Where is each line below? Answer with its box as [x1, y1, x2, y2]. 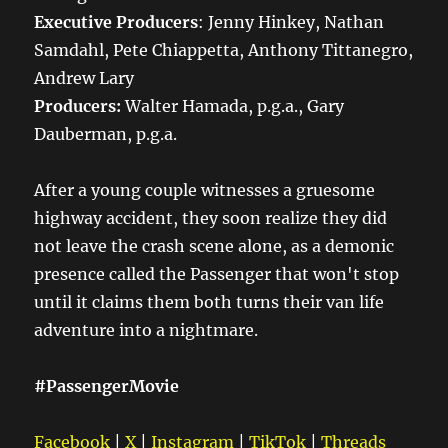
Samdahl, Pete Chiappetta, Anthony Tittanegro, [34, 40, 414, 61]
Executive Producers [34, 12, 199, 33]
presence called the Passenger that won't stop [34, 264, 400, 285]
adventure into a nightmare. [34, 320, 259, 341]
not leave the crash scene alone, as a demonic [34, 236, 395, 257]
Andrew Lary [34, 68, 135, 89]
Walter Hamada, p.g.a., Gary [125, 96, 345, 117]
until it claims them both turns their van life [34, 292, 385, 313]
